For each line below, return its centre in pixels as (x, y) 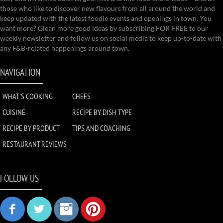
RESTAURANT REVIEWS (35, 144)
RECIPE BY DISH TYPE (102, 112)
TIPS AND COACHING (101, 128)
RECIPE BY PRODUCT (31, 128)
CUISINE (14, 112)
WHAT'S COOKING (28, 96)
